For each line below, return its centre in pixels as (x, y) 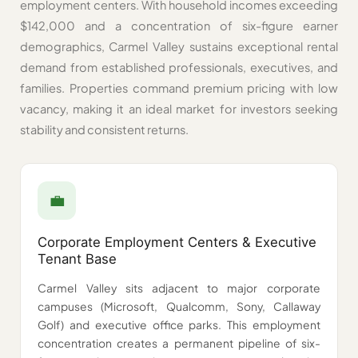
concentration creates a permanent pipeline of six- (179, 344)
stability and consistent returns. (104, 130)
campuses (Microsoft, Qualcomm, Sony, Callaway (179, 307)
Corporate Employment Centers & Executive (177, 242)
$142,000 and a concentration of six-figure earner (179, 26)
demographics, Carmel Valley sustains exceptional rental (179, 47)
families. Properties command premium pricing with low (179, 88)
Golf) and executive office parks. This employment (179, 325)
